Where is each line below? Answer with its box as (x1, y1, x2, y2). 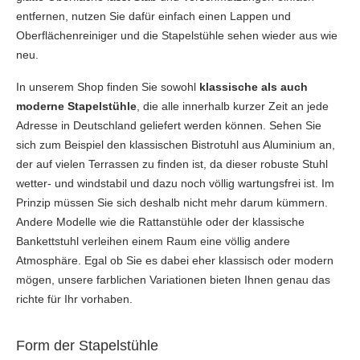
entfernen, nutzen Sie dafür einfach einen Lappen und (16, 9, 291, 22)
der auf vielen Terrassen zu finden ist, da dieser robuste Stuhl (16, 157, 328, 170)
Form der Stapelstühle (16, 337, 158, 354)
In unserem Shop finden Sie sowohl (16, 80, 199, 93)
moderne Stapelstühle (16, 99, 137, 112)
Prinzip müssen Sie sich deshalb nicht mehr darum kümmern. (16, 195, 328, 209)
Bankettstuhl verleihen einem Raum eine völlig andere (16, 234, 290, 247)
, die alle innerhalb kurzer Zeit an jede (137, 99, 329, 112)
